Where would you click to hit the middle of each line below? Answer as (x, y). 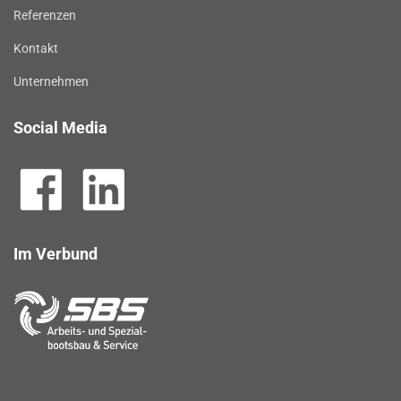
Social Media (60, 127)
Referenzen (45, 15)
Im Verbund (55, 253)
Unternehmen (51, 81)
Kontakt (36, 48)
